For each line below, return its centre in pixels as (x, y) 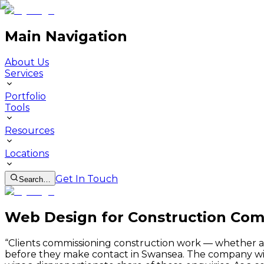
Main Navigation (66, 36)
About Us (27, 62)
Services (24, 73)
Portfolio (25, 96)
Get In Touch (87, 179)
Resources (29, 130)
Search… (35, 179)
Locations (27, 153)
